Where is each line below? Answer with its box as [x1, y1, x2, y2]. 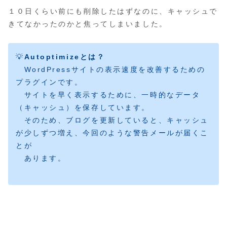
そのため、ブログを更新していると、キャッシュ [16, 116, 209, 124]
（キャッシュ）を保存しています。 [16, 103, 150, 111]
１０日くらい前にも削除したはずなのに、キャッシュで [8, 7, 218, 15]
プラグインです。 [16, 78, 83, 86]
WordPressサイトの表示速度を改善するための [16, 65, 206, 73]
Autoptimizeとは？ [24, 52, 105, 61]
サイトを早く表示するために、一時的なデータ [16, 90, 201, 99]
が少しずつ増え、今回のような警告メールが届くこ [16, 128, 209, 137]
